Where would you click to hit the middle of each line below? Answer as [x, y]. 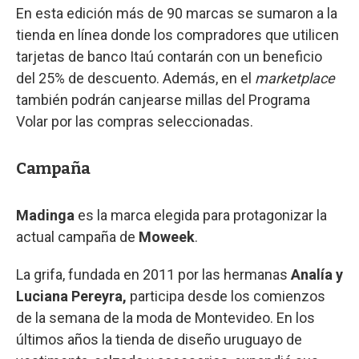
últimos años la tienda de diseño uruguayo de [159, 340]
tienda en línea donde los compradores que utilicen [177, 35]
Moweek [167, 237]
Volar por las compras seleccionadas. [135, 122]
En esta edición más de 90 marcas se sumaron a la [177, 14]
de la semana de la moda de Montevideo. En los [165, 318]
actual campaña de [77, 237]
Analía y [317, 275]
